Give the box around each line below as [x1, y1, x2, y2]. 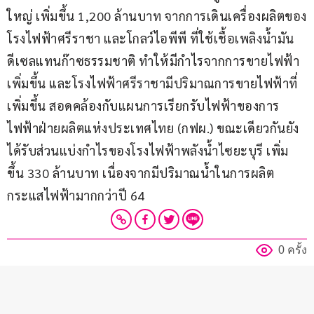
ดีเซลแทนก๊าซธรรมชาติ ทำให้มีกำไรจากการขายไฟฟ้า [7, 53, 299, 69]
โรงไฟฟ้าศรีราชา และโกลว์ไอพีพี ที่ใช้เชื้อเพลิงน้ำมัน [7, 30, 294, 47]
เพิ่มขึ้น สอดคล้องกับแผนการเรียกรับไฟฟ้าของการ [7, 97, 280, 114]
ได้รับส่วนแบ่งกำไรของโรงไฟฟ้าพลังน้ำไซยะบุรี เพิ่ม [7, 142, 289, 159]
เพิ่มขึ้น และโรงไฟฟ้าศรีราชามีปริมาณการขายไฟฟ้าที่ [7, 75, 298, 92]
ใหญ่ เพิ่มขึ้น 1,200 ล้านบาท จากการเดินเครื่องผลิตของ [7, 8, 307, 25]
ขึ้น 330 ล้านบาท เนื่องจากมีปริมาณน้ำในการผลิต [7, 165, 274, 182]
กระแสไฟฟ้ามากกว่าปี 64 [7, 187, 145, 204]
